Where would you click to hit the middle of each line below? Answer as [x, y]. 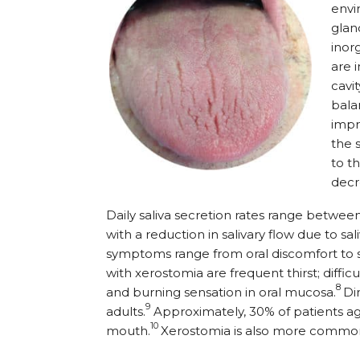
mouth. [128, 331]
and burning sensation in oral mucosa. [221, 292]
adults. [126, 312]
